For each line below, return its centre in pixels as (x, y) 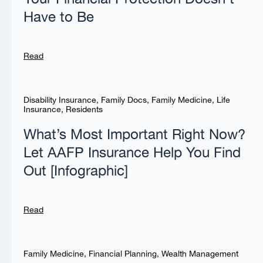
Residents (84, 110)
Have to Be (59, 18)
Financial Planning (123, 254)
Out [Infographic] (76, 172)
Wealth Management (200, 254)
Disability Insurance (60, 101)
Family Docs (124, 101)
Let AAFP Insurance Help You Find (132, 154)
